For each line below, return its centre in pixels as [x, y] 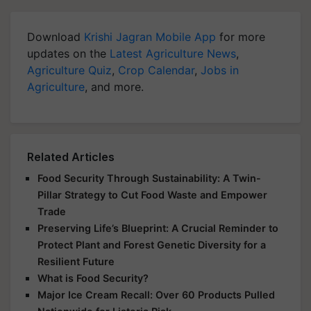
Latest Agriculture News [173, 53]
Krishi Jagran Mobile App [150, 36]
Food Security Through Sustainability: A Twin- [149, 178]
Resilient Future [76, 261]
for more [241, 36]
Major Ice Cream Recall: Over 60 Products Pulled [156, 294]
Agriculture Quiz [69, 70]
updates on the [68, 53]
